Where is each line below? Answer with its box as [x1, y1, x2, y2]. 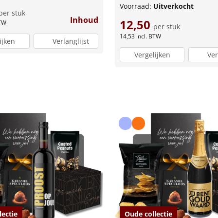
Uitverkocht [153, 1, 194, 11]
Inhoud [70, 14, 98, 25]
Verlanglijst [52, 36, 89, 46]
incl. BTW [136, 32, 161, 40]
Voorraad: [120, 1, 153, 11]
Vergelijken [134, 50, 170, 60]
